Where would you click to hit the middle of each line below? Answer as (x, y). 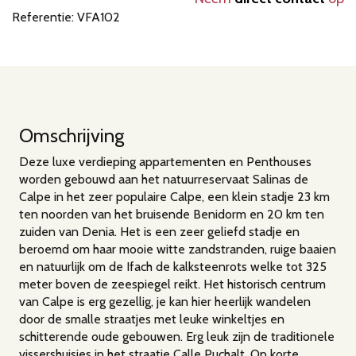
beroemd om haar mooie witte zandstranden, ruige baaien (178, 250)
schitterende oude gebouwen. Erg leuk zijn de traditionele (177, 337)
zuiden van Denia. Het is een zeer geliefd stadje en (159, 232)
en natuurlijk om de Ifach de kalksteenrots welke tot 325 (173, 267)
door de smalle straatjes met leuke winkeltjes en (152, 319)
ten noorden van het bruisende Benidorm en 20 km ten (172, 215)
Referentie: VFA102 (66, 17)
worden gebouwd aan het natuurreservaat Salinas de (164, 180)
